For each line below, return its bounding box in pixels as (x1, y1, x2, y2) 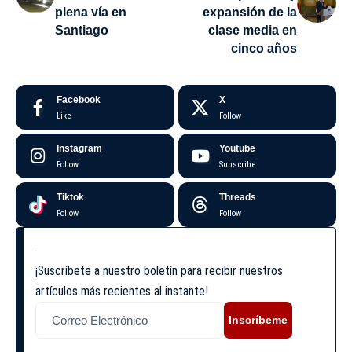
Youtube (218, 142, 255, 154)
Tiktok (57, 191, 84, 203)
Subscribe (218, 159, 255, 170)
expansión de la (203, 5, 297, 19)
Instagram (57, 142, 102, 154)
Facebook (57, 93, 101, 105)
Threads (218, 191, 256, 203)
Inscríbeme (229, 313, 288, 327)
